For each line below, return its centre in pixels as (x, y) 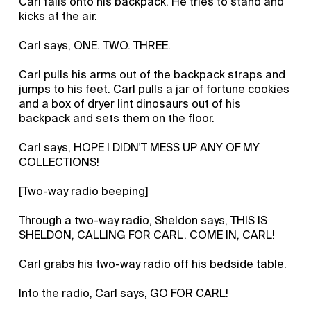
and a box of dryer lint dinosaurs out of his (130, 103)
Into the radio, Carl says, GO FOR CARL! (124, 293)
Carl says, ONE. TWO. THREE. (95, 45)
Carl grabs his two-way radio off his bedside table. (153, 264)
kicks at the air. (58, 16)
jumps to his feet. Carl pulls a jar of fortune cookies (154, 89)
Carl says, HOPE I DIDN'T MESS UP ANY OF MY (140, 147)
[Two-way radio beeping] (84, 191)
